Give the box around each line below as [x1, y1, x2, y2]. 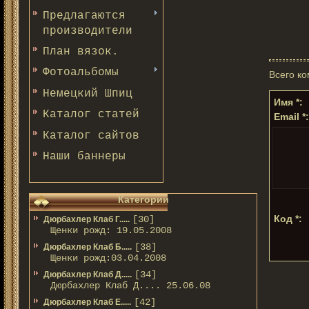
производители [43, 24, 132, 37]
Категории [117, 194, 169, 205]
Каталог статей [43, 108, 139, 121]
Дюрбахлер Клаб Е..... [43, 297, 131, 307]
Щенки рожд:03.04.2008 [50, 252, 166, 263]
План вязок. [43, 45, 119, 58]
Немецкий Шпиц [43, 87, 132, 100]
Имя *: [274, 97, 303, 108]
